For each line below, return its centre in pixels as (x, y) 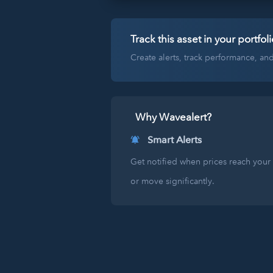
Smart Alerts (175, 140)
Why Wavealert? (173, 117)
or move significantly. (172, 181)
